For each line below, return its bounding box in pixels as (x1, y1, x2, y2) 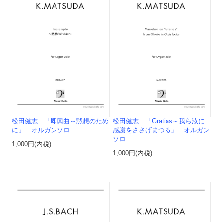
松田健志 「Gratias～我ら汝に (113, 118, 205, 125)
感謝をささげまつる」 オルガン (113, 127, 210, 134)
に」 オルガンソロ (12, 127, 70, 134)
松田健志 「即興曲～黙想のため (12, 118, 109, 125)
